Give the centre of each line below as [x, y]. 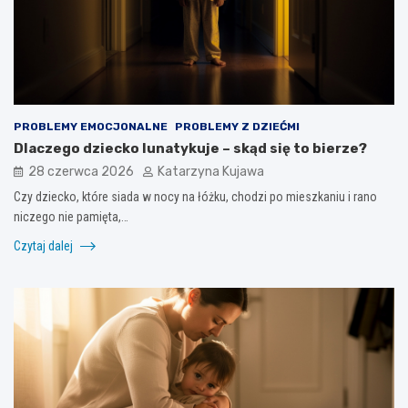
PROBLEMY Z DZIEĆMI [237, 126]
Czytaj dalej [45, 245]
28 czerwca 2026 [81, 171]
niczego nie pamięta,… [71, 216]
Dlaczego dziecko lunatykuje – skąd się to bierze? [190, 148]
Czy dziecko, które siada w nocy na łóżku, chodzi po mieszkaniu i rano [195, 196]
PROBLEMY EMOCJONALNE [91, 126]
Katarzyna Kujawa [211, 171]
